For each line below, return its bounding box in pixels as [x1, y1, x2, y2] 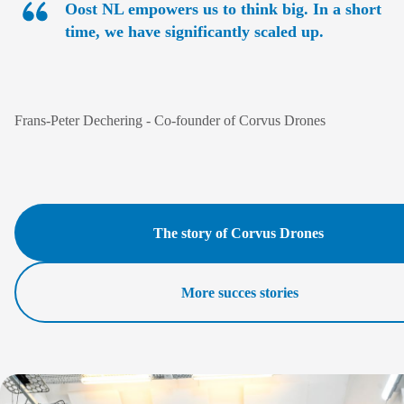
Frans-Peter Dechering [14, 113, 146, 129]
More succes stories [181, 284, 298, 300]
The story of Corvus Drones [152, 225, 324, 241]
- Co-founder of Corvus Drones [146, 113, 326, 129]
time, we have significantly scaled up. [65, 23, 324, 41]
